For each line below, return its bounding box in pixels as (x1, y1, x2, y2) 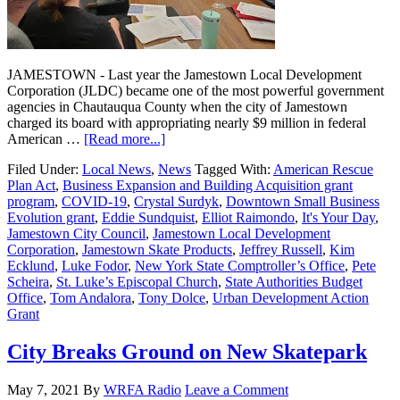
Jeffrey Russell (239, 241, 322, 257)
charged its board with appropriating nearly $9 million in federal (7, 114, 366, 130)
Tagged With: (195, 161, 273, 177)
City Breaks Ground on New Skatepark (7, 339, 367, 363)
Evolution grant (7, 209, 95, 225)
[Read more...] (84, 130, 165, 146)
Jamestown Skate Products (82, 241, 232, 257)
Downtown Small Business (226, 193, 379, 209)
